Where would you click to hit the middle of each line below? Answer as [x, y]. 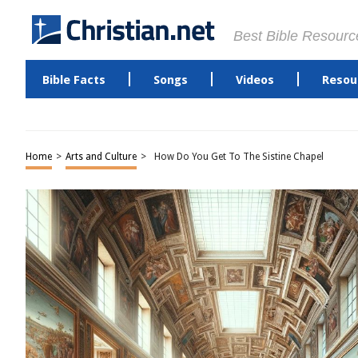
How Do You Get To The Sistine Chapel [239, 157]
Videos [255, 80]
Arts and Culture [101, 157]
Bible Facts [74, 80]
